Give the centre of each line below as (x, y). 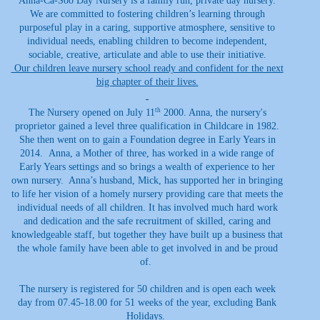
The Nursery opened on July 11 (91, 112)
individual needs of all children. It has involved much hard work (147, 207)
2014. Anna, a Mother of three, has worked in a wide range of (147, 153)
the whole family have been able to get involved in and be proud (147, 248)
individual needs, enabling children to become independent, (147, 41)
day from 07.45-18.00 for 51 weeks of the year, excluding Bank (147, 302)
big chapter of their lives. (147, 81)
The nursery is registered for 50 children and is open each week (147, 289)
